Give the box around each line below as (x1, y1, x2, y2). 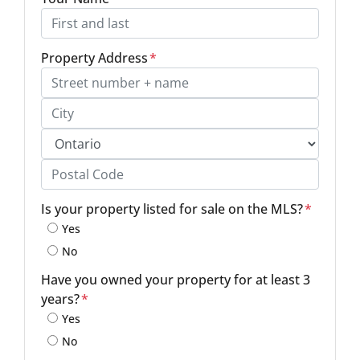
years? (41, 289, 80, 308)
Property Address (41, 48, 148, 67)
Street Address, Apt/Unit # (40, 96, 165, 112)
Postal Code (40, 188, 97, 203)
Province (40, 157, 82, 173)
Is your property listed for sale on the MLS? (41, 199, 303, 218)
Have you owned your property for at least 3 (41, 270, 310, 288)
